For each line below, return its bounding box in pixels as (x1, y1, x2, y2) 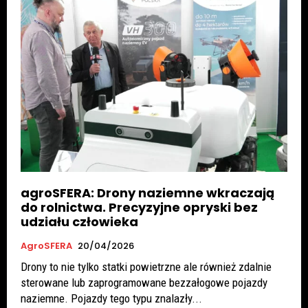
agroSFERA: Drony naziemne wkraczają (21, 184, 274, 202)
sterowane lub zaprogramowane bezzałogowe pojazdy (21, 276, 267, 290)
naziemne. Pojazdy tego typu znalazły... (21, 291, 202, 306)
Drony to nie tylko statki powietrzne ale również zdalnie (21, 260, 272, 274)
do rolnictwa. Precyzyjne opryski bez (21, 199, 258, 217)
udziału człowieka (21, 213, 138, 231)
